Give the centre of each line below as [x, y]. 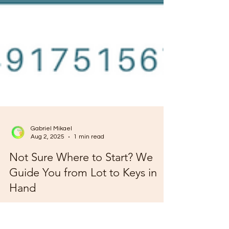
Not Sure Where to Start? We [81, 203]
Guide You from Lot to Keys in [83, 219]
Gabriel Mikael [51, 175]
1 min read [89, 183]
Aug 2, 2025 [48, 183]
